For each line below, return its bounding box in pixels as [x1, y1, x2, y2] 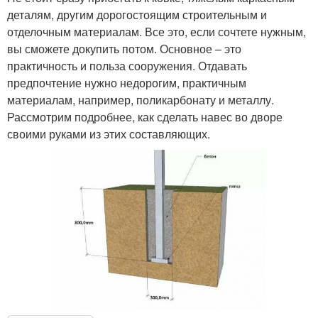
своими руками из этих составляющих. [7, 126, 210, 143]
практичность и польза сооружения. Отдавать [7, 57, 247, 75]
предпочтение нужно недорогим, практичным [7, 75, 246, 92]
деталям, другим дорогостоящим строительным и [7, 6, 267, 23]
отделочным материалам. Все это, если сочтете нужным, [7, 23, 306, 40]
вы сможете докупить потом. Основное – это [7, 40, 241, 57]
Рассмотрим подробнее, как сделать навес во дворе [7, 109, 283, 126]
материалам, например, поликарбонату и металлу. [7, 92, 274, 109]
